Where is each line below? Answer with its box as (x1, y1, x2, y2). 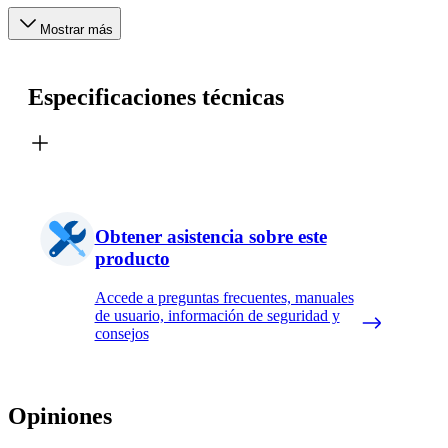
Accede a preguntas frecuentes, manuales (94, 288, 354, 306)
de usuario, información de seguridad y (94, 306, 340, 324)
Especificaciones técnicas (28, 84, 284, 111)
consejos (94, 324, 149, 342)
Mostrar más (40, 22, 113, 38)
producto (94, 247, 170, 269)
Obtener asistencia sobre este (94, 225, 327, 247)
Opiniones (8, 402, 112, 429)
